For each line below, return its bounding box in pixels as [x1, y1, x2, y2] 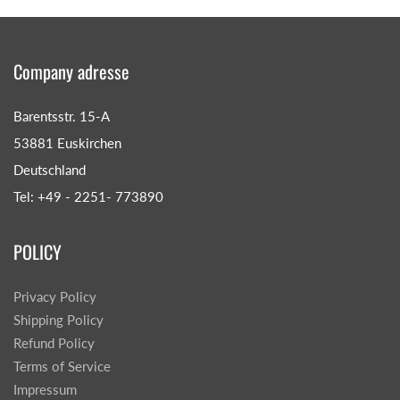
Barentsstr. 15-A [13, 109, 110, 125]
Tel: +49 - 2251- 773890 [13, 189, 163, 205]
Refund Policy [13, 336, 95, 352]
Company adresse [13, 58, 129, 86]
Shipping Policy [13, 312, 104, 329]
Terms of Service [13, 359, 111, 375]
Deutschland [13, 162, 86, 179]
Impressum [13, 382, 77, 398]
